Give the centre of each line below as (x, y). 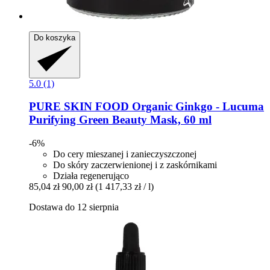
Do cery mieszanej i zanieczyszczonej (125, 154)
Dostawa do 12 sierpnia (74, 207)
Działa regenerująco (91, 175)
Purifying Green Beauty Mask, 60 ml (120, 120)
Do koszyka (55, 37)
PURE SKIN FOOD (79, 107)
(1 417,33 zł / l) (124, 186)
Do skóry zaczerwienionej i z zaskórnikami (135, 165)
